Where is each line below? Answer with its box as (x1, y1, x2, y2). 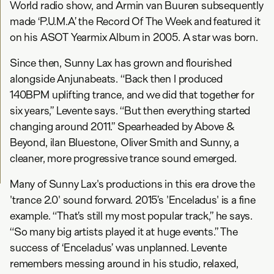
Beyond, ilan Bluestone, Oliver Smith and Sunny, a (10, 136, 240, 149)
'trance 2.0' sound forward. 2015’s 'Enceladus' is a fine (10, 193, 256, 207)
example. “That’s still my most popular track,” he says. (10, 209, 253, 223)
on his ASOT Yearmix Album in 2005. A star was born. (10, 31, 258, 44)
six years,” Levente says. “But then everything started (10, 104, 251, 117)
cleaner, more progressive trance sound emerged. (10, 152, 237, 165)
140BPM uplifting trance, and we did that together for (10, 88, 254, 102)
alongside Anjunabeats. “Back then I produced (10, 72, 223, 86)
